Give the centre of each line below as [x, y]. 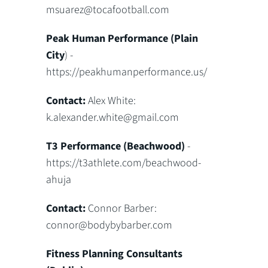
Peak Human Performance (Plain [122, 39]
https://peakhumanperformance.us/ [127, 72]
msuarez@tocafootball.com [108, 10]
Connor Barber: [123, 208]
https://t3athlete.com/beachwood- [124, 163]
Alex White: [111, 101]
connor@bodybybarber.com [109, 225]
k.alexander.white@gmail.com [113, 118]
